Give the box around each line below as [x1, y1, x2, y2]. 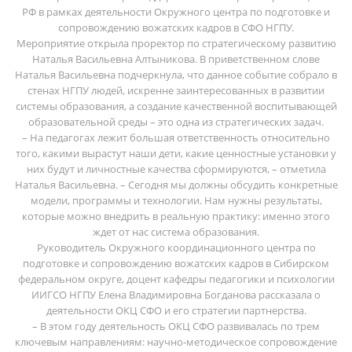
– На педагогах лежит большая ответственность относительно [22, 130, 330, 145]
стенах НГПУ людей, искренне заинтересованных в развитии [27, 82, 324, 97]
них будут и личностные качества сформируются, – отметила [26, 161, 326, 176]
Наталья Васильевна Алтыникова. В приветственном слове [32, 51, 320, 66]
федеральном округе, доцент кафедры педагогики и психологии [17, 271, 335, 286]
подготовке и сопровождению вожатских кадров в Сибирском [23, 255, 329, 270]
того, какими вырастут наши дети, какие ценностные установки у [16, 145, 336, 160]
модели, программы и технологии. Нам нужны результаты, [30, 192, 322, 207]
